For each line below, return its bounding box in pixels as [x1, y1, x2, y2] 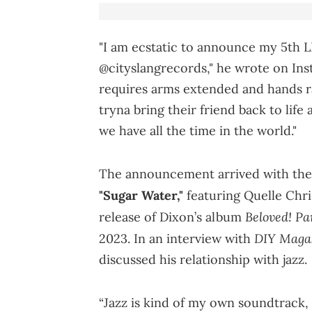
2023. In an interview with [99, 231, 254, 247]
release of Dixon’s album [99, 209, 245, 226]
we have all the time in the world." [99, 123, 297, 139]
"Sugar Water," [99, 187, 183, 204]
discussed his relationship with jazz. [99, 251, 311, 268]
